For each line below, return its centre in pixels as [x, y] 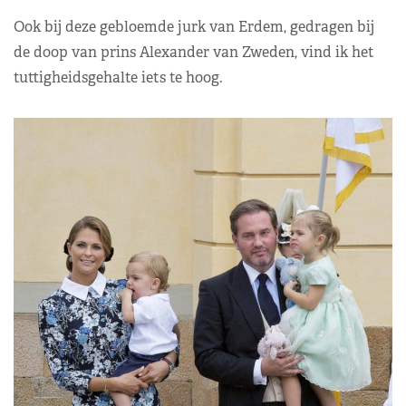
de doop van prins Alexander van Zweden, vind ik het [194, 52]
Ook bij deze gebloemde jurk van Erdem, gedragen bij [194, 26]
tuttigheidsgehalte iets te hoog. [118, 77]
